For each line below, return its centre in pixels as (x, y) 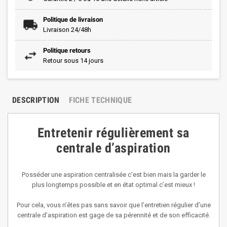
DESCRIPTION (36, 100)
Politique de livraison (73, 20)
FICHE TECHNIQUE (100, 100)
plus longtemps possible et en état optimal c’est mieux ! (113, 185)
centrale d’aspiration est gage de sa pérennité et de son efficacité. (113, 215)
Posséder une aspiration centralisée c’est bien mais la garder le (113, 175)
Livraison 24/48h (67, 30)
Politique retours (67, 50)
